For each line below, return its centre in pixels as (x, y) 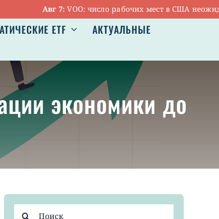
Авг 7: (33, 9)
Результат (33, 209)
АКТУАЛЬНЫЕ (121, 30)
